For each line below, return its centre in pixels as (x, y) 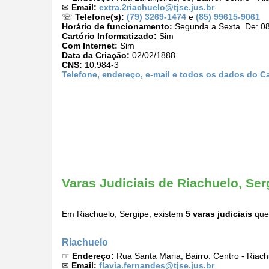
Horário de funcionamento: (117, 27)
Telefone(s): (100, 17)
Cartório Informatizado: (109, 36)
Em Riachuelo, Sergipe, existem (124, 214)
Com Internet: (90, 46)
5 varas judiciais (219, 214)
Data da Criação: (96, 56)
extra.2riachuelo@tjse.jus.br (157, 8)
